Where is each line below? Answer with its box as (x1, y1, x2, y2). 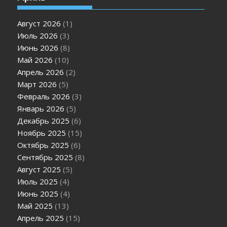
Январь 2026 (17, 103, 65, 114)
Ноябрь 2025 (17, 128, 66, 138)
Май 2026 (17, 55, 53, 65)
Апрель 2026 (17, 67, 64, 78)
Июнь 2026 (17, 43, 59, 53)
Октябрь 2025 (17, 140, 69, 150)
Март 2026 (17, 79, 57, 90)
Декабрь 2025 (17, 116, 70, 126)
